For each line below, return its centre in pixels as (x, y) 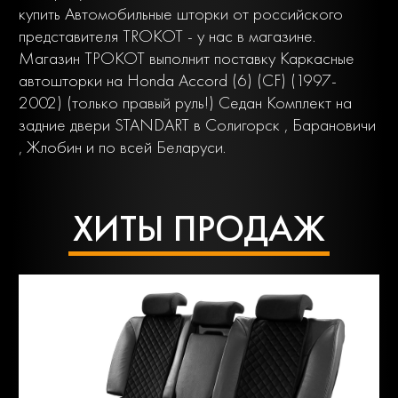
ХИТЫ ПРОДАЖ (199, 229)
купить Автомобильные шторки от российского (181, 14)
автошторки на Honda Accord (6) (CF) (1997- (178, 81)
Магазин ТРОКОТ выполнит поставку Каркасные (187, 59)
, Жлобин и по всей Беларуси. (122, 147)
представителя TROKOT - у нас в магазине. (167, 36)
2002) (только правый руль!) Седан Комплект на (185, 103)
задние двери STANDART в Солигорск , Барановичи (197, 125)
